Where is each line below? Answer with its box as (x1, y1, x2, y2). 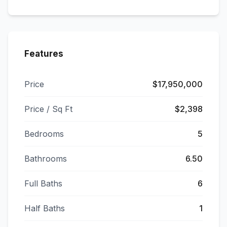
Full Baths (24, 178, 62, 188)
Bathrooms (24, 154, 67, 164)
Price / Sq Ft (24, 104, 72, 114)
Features (24, 49, 63, 59)
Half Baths (24, 203, 65, 213)
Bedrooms (24, 129, 64, 139)
